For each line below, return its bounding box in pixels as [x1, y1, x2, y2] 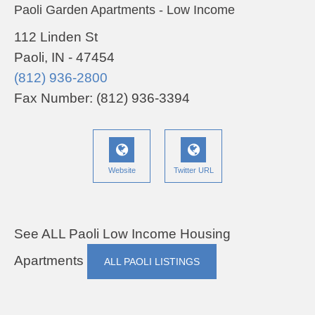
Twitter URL [173, 166, 214, 174]
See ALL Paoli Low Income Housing [14, 226, 231, 241]
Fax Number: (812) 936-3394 [14, 91, 190, 105]
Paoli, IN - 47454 [14, 50, 115, 65]
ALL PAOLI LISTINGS [104, 256, 200, 267]
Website [108, 166, 136, 174]
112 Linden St [14, 30, 98, 44]
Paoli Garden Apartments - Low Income [14, 3, 235, 17]
